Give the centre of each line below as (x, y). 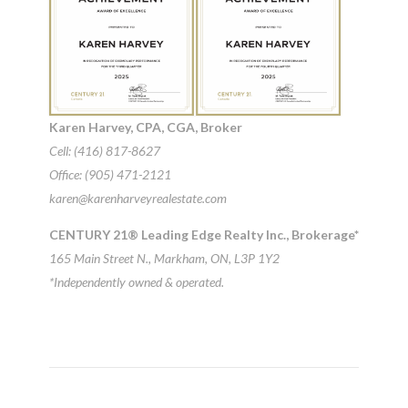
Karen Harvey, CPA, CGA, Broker (146, 127)
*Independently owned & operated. (137, 281)
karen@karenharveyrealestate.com (138, 198)
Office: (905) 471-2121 (110, 174)
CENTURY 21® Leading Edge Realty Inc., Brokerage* (204, 234)
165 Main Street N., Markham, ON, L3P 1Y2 (164, 258)
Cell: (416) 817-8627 (105, 150)
